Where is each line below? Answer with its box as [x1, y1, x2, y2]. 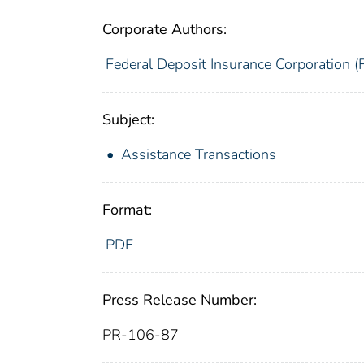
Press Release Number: [102, 290, 257, 310]
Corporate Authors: [102, 19, 227, 40]
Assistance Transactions [121, 145, 276, 165]
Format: [102, 200, 152, 220]
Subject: [102, 110, 154, 130]
